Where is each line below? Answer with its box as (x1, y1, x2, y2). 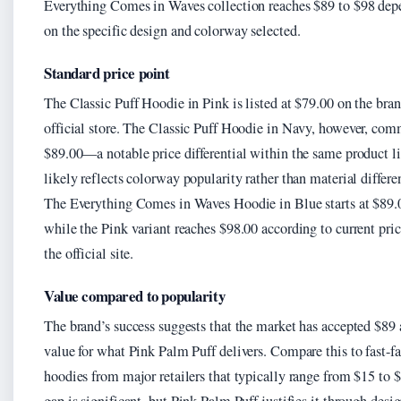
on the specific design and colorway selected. (44, 21, 301, 41)
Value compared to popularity (44, 285, 226, 308)
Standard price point (44, 62, 170, 85)
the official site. (44, 243, 134, 264)
